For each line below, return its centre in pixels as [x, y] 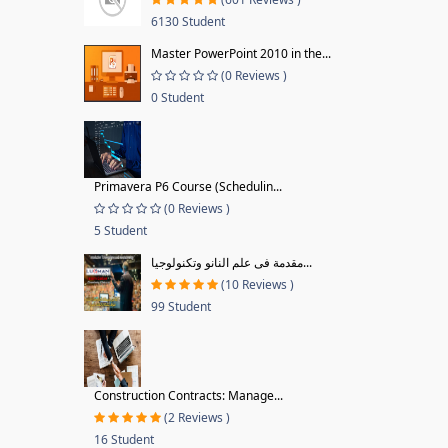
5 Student [120, 230]
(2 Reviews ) [196, 417]
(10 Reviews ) [257, 284]
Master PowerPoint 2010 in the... [240, 53]
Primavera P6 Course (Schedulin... [187, 186]
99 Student [180, 306]
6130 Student [187, 21]
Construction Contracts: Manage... [188, 395]
